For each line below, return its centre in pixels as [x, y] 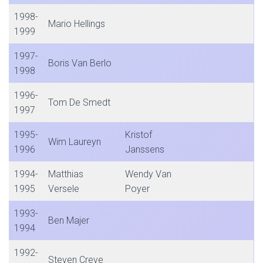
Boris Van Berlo [80, 63]
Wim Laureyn [75, 142]
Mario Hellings [77, 24]
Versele [64, 189]
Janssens [145, 149]
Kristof [139, 135]
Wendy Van [148, 174]
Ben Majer [69, 220]
